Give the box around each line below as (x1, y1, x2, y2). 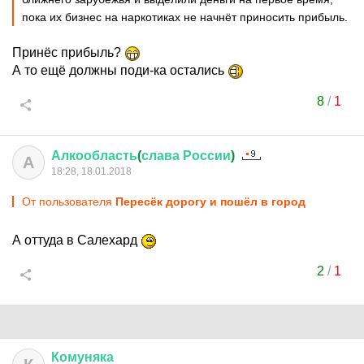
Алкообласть (51, 149, 137, 162)
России (183, 149, 231, 162)
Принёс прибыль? (12, 45, 124, 59)
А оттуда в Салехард (12, 233, 141, 247)
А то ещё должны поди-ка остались (12, 63, 227, 77)
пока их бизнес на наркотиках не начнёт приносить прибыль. (22, 11, 348, 24)
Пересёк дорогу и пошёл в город (115, 195, 305, 208)
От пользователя (22, 195, 115, 208)
